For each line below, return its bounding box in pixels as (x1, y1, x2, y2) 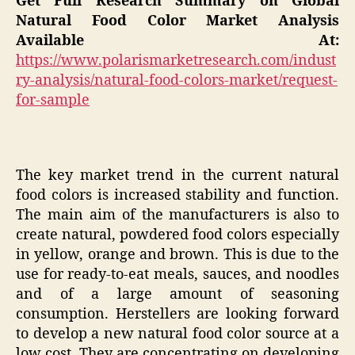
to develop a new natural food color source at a (16, 324, 339, 343)
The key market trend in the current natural (16, 166, 339, 185)
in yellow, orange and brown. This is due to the (16, 245, 339, 264)
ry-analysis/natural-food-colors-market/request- (16, 71, 338, 90)
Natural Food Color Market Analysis (16, 11, 339, 30)
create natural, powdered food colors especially (16, 225, 339, 244)
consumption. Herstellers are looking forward (16, 304, 339, 323)
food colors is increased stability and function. (16, 185, 339, 204)
